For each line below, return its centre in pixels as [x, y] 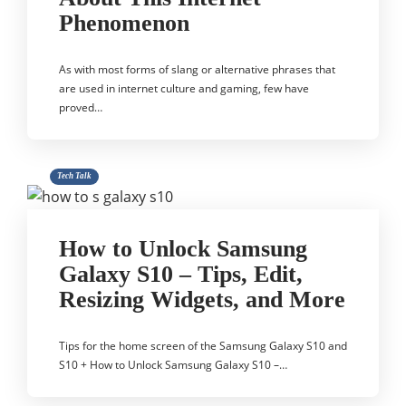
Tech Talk [74, 176]
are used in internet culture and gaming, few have [184, 88]
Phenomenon [124, 23]
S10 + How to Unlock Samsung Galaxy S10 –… [173, 365]
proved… [81, 107]
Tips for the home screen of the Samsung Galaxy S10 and [203, 346]
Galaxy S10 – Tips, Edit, [181, 274]
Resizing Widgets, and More [202, 300]
